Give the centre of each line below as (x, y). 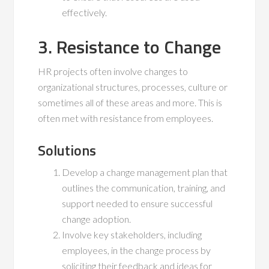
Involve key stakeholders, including (132, 235)
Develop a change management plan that (145, 172)
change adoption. (97, 219)
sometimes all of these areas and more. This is (130, 103)
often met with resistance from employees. (126, 118)
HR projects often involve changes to (113, 71)
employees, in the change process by (137, 250)
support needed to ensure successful (138, 204)
